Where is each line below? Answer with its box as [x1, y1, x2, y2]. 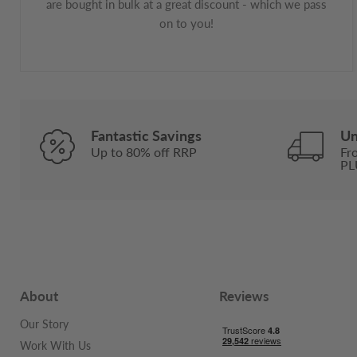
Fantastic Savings [91, 127, 202, 145]
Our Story [20, 316, 69, 331]
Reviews [218, 287, 269, 304]
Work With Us [20, 338, 91, 352]
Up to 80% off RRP [91, 143, 197, 159]
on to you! [159, 16, 214, 31]
